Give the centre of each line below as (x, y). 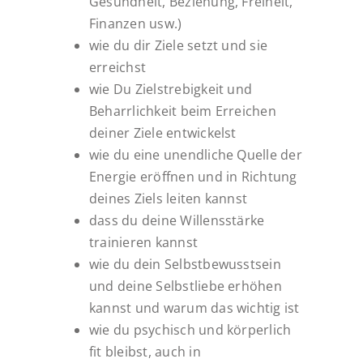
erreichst (117, 67)
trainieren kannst (143, 242)
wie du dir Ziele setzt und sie (178, 45)
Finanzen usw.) (135, 23)
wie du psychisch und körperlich (190, 329)
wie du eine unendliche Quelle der (195, 154)
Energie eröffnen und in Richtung (193, 176)
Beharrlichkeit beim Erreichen (182, 111)
